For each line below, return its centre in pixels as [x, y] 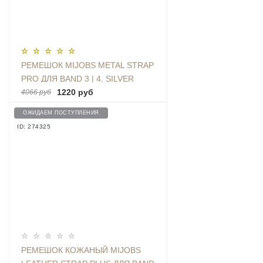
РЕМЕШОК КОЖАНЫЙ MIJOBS [81, 250]
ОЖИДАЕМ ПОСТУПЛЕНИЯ [61, 113]
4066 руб [36, 92]
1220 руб [75, 92]
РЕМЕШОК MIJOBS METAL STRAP [87, 65]
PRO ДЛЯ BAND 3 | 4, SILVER [77, 79]
